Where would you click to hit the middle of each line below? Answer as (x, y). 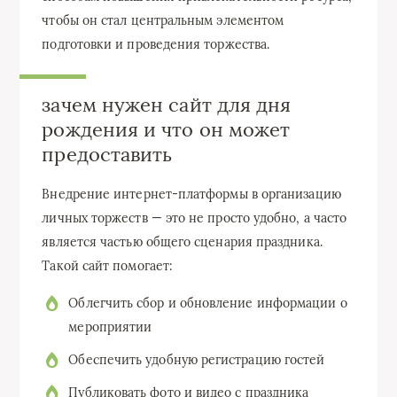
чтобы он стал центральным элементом (163, 20)
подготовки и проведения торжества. (156, 44)
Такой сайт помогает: (108, 266)
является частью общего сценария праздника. (182, 242)
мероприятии (110, 327)
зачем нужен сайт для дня (167, 104)
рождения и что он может (166, 129)
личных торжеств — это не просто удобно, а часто (195, 218)
